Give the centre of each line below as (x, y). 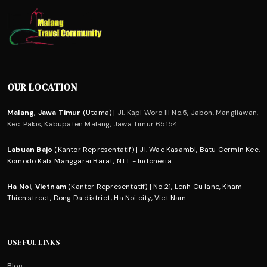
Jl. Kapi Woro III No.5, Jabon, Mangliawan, (187, 112)
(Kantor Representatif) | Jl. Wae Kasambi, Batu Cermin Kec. (156, 149)
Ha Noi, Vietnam (37, 186)
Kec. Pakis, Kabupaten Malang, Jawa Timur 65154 (93, 124)
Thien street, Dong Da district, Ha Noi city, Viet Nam (97, 198)
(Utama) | (98, 112)
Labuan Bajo (30, 149)
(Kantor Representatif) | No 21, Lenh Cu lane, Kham (154, 186)
